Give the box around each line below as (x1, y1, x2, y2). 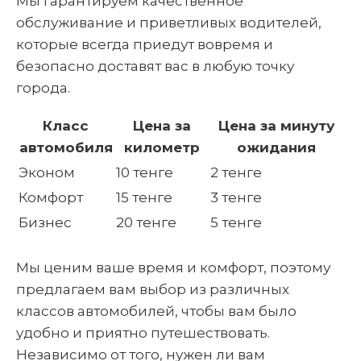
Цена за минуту (218, 118, 334, 134)
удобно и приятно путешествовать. (16, 324, 270, 341)
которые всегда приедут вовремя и (16, 36, 273, 52)
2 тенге (210, 164, 262, 180)
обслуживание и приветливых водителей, (16, 15, 322, 31)
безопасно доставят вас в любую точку (16, 58, 294, 74)
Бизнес (19, 214, 72, 230)
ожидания (237, 139, 316, 156)
